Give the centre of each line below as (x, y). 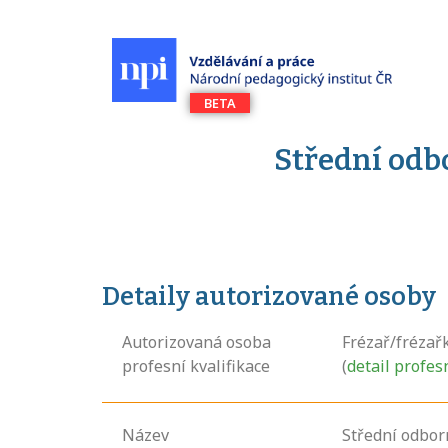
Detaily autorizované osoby (269, 297)
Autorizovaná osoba (196, 342)
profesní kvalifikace (196, 366)
